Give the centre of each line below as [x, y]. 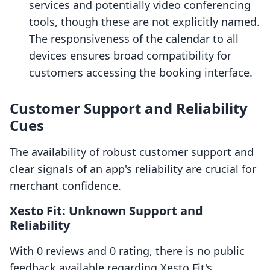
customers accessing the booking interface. [141, 73]
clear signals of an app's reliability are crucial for [133, 169]
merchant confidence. [65, 186]
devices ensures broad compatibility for [130, 56]
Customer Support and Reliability [129, 108]
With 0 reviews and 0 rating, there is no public [127, 251]
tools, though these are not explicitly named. [144, 22]
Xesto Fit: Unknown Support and [106, 211]
